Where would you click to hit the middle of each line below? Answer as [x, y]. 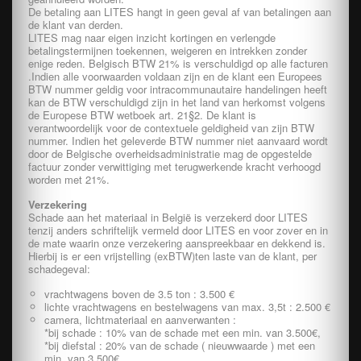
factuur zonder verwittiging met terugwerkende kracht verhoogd [174, 166]
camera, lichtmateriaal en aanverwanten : [140, 320]
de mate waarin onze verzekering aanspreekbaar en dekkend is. [177, 243]
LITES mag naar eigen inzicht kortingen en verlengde [152, 37]
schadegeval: [59, 269]
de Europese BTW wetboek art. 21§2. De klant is [142, 115]
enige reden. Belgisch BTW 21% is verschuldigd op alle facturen [178, 63]
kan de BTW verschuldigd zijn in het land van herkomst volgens [177, 102]
